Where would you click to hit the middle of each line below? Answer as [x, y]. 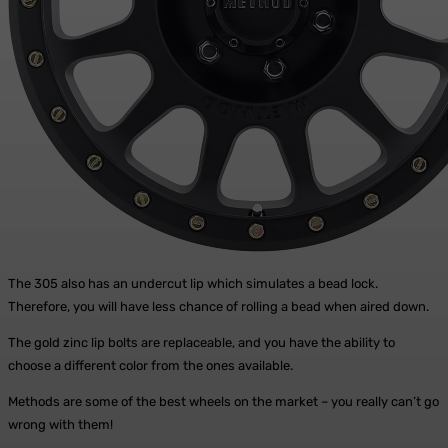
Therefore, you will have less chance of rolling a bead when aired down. [218, 306]
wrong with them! [60, 424]
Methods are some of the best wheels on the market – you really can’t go [223, 401]
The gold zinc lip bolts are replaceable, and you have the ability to [201, 342]
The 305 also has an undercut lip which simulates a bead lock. [193, 283]
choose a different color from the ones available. [150, 365]
